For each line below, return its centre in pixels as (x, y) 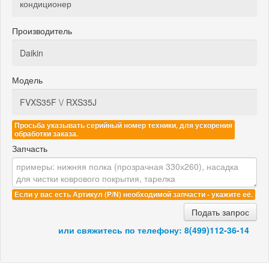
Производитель (42, 30)
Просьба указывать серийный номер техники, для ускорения (123, 125)
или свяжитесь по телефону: (121, 230)
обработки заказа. (46, 133)
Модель (27, 80)
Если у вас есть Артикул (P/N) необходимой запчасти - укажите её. (134, 194)
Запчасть (30, 148)
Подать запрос (220, 212)
